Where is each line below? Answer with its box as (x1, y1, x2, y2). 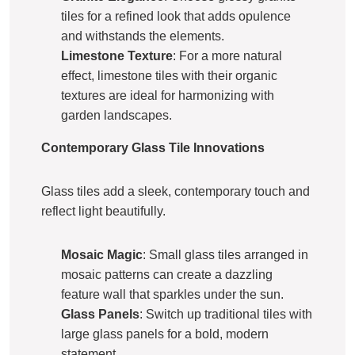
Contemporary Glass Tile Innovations (41, 140, 265, 155)
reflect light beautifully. (41, 204, 166, 218)
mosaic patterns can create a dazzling (61, 267, 273, 281)
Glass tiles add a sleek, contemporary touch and (41, 184, 310, 198)
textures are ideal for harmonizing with (61, 88, 274, 102)
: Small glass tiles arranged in (143, 247, 308, 261)
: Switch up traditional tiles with (139, 307, 312, 321)
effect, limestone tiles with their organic (61, 68, 277, 82)
